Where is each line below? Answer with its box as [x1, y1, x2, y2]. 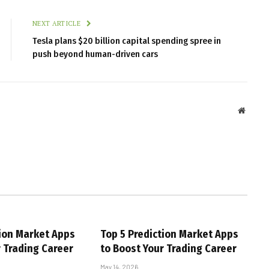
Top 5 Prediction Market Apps [100, 227, 238, 241]
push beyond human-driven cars [32, 48, 158, 59]
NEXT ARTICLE [32, 19, 83, 28]
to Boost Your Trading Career [100, 241, 237, 255]
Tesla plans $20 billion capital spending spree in [32, 35, 221, 46]
